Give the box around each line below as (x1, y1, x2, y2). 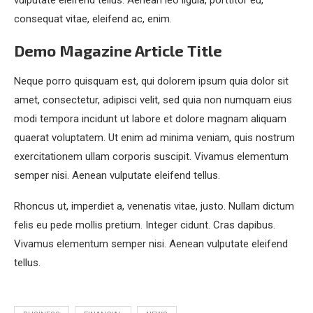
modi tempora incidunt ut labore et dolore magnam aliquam (14, 112, 286, 126)
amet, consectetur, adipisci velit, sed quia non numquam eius (14, 94, 292, 107)
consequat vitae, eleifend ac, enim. (14, 13, 172, 26)
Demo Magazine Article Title (14, 41, 222, 60)
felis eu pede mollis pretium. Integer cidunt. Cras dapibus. (14, 219, 275, 232)
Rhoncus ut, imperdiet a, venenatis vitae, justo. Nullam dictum (14, 200, 294, 213)
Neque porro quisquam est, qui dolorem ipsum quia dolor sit (14, 75, 289, 88)
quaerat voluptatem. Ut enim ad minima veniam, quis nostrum (14, 131, 295, 145)
